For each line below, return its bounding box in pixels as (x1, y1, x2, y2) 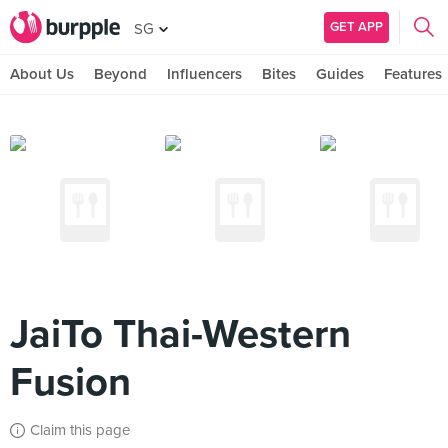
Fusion (10, 358, 131, 406)
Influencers (167, 65, 242, 83)
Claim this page (30, 421, 130, 439)
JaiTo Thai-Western (10, 310, 351, 358)
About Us (10, 65, 74, 83)
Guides (316, 65, 364, 83)
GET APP (330, 18, 383, 35)
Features (384, 65, 442, 83)
